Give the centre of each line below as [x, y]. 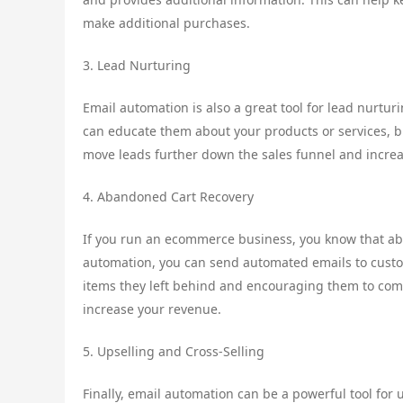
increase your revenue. [152, 309]
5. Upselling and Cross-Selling [174, 351]
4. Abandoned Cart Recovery [168, 196]
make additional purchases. [166, 22]
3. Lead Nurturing [137, 65]
